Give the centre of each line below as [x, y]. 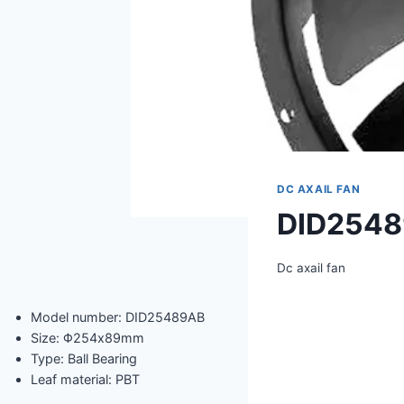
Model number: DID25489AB [118, 317]
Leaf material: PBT [85, 379]
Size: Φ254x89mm [87, 337]
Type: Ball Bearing [84, 358]
